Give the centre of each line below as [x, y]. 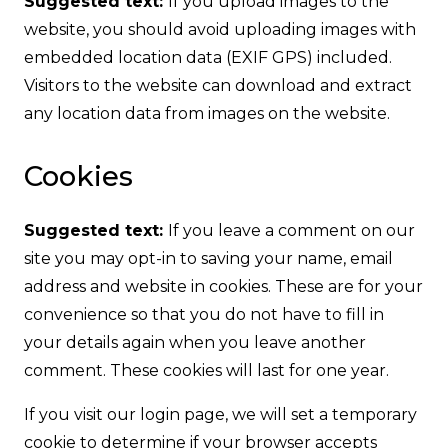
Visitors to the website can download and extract [218, 86]
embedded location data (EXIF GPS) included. [208, 58]
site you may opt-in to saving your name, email [208, 259]
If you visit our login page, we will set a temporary [220, 415]
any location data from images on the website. [207, 114]
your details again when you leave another [195, 343]
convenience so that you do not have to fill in [204, 315]
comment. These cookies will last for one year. [206, 371]
